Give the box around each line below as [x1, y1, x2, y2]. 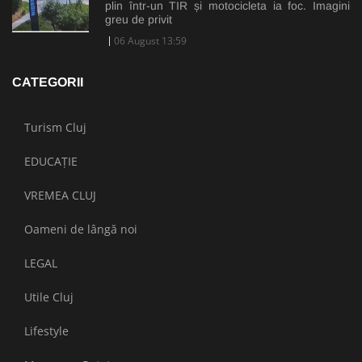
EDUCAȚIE [24, 153, 78, 169]
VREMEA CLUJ [24, 187, 96, 203]
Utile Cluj [24, 288, 74, 305]
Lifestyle [24, 322, 69, 339]
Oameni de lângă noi [24, 221, 137, 237]
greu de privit [105, 12, 172, 26]
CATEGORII [12, 74, 83, 89]
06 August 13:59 [114, 33, 187, 48]
